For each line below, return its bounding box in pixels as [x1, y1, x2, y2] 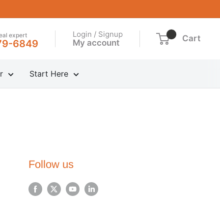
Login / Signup [73, 29, 123, 39]
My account [73, 37, 119, 48]
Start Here [29, 69, 68, 79]
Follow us [28, 158, 74, 171]
